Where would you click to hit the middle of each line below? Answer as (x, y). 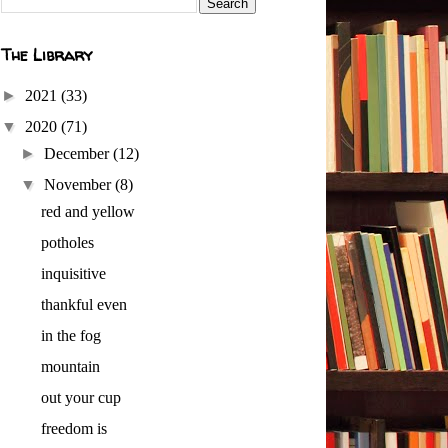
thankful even (83, 304)
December (79, 153)
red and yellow (87, 211)
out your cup (80, 397)
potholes (67, 242)
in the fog (70, 335)
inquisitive (73, 273)
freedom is (73, 428)
